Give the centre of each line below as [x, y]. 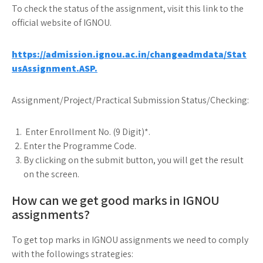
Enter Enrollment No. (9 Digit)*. [87, 132]
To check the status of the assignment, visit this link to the [128, 9]
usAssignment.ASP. [55, 68]
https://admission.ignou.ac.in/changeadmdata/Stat [129, 54]
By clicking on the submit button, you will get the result [134, 160]
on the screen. [51, 174]
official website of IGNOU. [62, 23]
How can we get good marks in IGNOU [116, 200]
